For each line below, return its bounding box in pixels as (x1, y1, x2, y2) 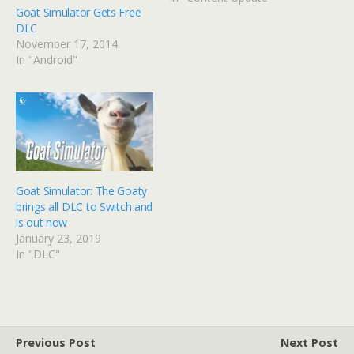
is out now (16, 214, 68, 230)
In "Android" (16, 52, 77, 68)
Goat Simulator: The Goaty (16, 183, 148, 198)
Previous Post (16, 334, 96, 350)
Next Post (281, 334, 338, 350)
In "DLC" (16, 246, 60, 262)
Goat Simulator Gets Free (16, 5, 141, 21)
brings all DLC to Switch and (16, 198, 153, 214)
